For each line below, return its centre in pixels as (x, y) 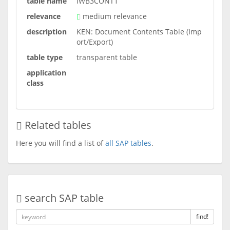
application (46, 73)
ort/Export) (95, 42)
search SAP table (63, 198)
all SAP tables (128, 143)
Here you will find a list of (61, 143)
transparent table (107, 57)
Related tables (57, 125)
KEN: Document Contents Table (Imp (139, 32)
